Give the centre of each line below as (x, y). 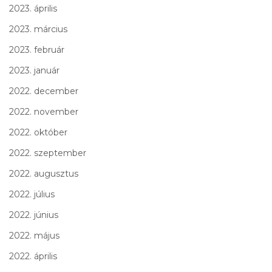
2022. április (33, 256)
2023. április (33, 8)
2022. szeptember (48, 153)
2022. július (32, 194)
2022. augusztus (44, 173)
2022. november (44, 111)
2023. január (34, 70)
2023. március (38, 29)
